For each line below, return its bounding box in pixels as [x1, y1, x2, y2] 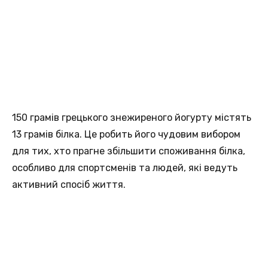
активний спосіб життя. [12, 179, 126, 191]
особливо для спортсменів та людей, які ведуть [12, 162, 237, 174]
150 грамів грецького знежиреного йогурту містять [12, 112, 251, 124]
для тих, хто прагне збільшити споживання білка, [12, 145, 245, 157]
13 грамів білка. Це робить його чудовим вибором [12, 129, 240, 141]
